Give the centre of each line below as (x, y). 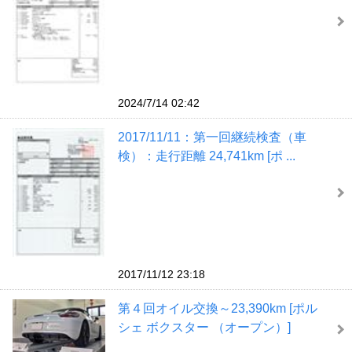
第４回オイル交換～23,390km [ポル (217, 308)
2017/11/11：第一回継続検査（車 (212, 137)
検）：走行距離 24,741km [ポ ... (206, 156)
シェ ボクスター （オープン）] (204, 327)
